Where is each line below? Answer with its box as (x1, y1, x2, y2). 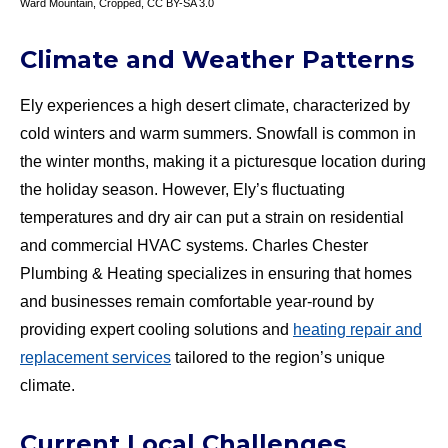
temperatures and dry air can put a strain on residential (20, 208, 404, 226)
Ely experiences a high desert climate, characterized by (20, 96, 410, 114)
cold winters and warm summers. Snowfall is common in (20, 124, 416, 142)
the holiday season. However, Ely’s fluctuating (20, 180, 345, 198)
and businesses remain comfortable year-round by (20, 292, 374, 310)
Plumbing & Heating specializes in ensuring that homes (20, 264, 412, 282)
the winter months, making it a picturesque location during (20, 152, 426, 170)
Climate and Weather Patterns (20, 45, 414, 75)
